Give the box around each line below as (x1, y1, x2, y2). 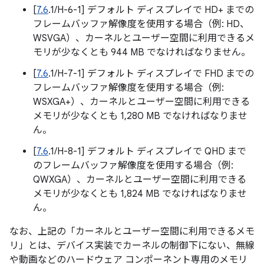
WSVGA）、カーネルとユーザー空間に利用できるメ (33, 32, 255, 44)
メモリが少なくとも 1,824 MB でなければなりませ (33, 188, 247, 200)
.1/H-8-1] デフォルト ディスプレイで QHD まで (48, 146, 246, 157)
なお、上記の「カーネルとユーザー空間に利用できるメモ (9, 226, 255, 237)
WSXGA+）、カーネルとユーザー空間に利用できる (33, 96, 250, 108)
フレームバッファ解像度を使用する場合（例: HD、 (33, 18, 249, 30)
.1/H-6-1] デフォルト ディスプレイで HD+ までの (48, 4, 254, 16)
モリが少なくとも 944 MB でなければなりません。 (33, 47, 250, 58)
